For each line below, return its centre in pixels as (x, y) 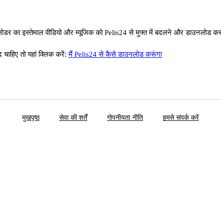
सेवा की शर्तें (73, 118)
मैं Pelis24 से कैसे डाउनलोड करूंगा (115, 54)
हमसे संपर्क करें (181, 118)
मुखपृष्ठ (31, 118)
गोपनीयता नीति (125, 118)
